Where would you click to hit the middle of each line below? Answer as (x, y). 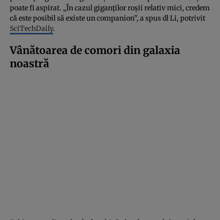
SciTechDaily (31, 28)
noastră (29, 63)
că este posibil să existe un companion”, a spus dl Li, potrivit (108, 18)
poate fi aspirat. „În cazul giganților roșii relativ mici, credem (110, 8)
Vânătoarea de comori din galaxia (95, 50)
